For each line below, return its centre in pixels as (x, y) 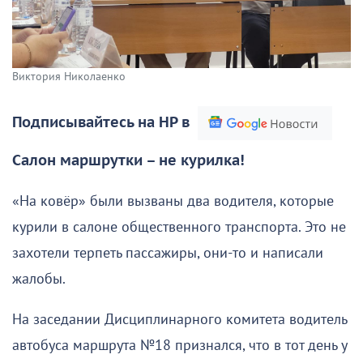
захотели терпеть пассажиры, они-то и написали (168, 253)
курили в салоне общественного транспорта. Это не (179, 227)
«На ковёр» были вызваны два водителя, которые (173, 201)
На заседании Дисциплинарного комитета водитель (179, 319)
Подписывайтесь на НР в (101, 122)
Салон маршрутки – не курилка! (128, 160)
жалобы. (39, 279)
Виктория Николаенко (69, 76)
